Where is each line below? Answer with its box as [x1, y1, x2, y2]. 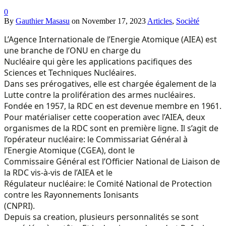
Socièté [176, 16, 199, 25]
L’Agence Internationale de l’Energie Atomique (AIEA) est [4, 33, 217, 45]
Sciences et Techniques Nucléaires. [4, 67, 136, 78]
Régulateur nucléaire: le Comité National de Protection [4, 178, 212, 189]
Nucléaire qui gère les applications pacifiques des [4, 55, 192, 67]
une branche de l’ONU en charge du [4, 44, 141, 56]
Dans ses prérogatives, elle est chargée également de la [4, 78, 216, 89]
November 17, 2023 [82, 16, 146, 25]
